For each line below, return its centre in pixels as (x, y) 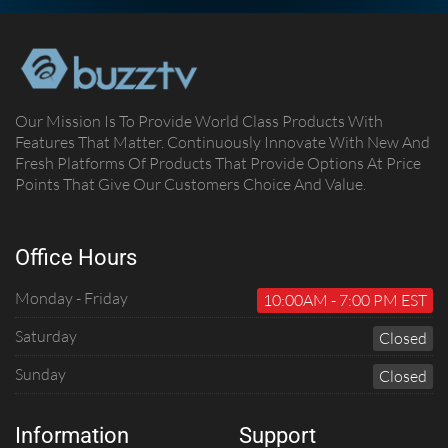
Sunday (40, 373)
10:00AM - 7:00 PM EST (345, 299)
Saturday (46, 335)
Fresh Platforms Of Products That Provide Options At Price (218, 162)
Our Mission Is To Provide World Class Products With (199, 120)
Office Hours (76, 258)
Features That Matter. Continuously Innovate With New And (222, 141)
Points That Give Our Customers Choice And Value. (190, 183)
